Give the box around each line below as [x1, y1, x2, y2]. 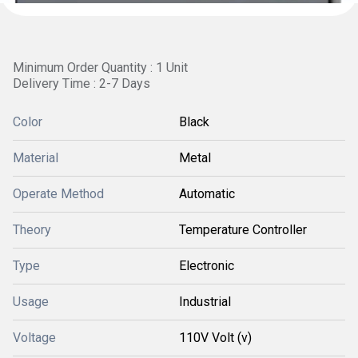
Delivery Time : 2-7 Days [13, 76, 150, 91]
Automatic [179, 186, 235, 201]
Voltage [13, 330, 56, 345]
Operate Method [13, 186, 104, 201]
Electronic [179, 258, 234, 273]
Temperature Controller [179, 222, 307, 237]
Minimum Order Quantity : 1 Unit [13, 60, 188, 75]
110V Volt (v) [179, 330, 252, 345]
